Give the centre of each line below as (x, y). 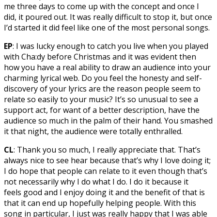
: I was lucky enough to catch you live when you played (110, 46)
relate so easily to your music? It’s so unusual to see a (101, 100)
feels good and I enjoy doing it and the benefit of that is (104, 193)
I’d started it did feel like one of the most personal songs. (108, 28)
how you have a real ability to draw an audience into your (107, 68)
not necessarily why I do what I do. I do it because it (96, 182)
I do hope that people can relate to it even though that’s (106, 171)
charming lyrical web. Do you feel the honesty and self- (103, 78)
